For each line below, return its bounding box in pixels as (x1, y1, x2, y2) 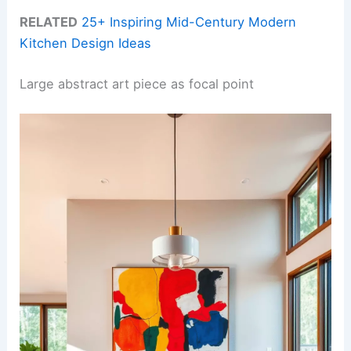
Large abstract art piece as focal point (20, 75, 255, 92)
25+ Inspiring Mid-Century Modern (81, 14, 297, 31)
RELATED (20, 14, 78, 31)
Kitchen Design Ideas (20, 35, 152, 52)
